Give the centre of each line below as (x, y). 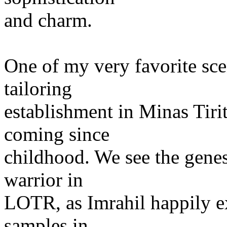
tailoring (38, 88)
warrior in (44, 179)
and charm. (48, 20)
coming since (57, 134)
